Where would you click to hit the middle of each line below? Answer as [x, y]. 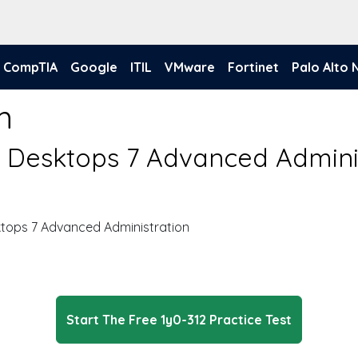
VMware [190, 67]
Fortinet [253, 67]
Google [94, 67]
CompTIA [30, 67]
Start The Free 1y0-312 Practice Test [179, 320]
